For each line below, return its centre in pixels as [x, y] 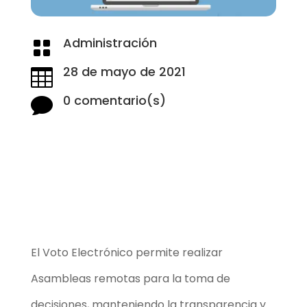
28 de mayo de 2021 [124, 71]
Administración [110, 42]
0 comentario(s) [114, 100]
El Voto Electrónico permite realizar [126, 252]
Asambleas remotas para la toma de [130, 278]
